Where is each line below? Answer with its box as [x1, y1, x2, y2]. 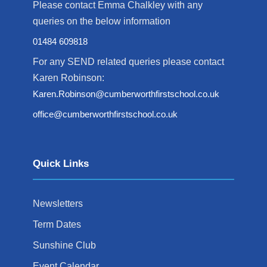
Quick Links [33, 158, 89, 170]
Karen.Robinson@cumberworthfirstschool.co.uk [33, 89, 219, 100]
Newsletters [33, 198, 83, 209]
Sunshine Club [33, 240, 96, 251]
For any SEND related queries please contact [33, 57, 224, 67]
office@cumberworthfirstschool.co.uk [33, 109, 178, 120]
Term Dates [33, 219, 81, 230]
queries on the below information [33, 16, 170, 27]
